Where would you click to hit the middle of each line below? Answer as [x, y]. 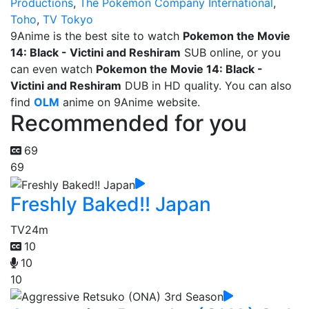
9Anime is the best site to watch [97, 36]
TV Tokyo [68, 19]
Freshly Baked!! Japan [111, 204]
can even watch [53, 69]
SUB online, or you [231, 52]
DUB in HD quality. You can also [207, 86]
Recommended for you [129, 123]
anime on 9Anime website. [130, 102]
